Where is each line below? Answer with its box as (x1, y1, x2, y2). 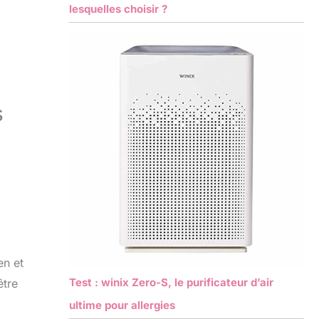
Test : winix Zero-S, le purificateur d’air (68, 275, 273, 289)
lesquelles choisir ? (68, 2, 167, 16)
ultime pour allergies (68, 298, 175, 312)
